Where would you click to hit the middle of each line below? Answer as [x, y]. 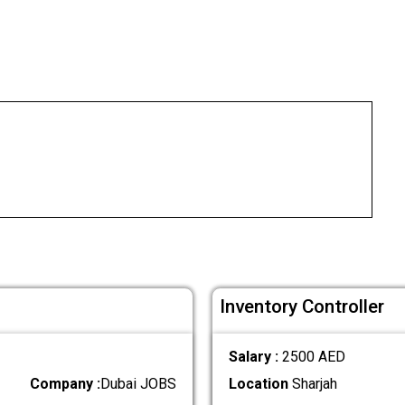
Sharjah [312, 383]
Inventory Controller [302, 307]
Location [258, 383]
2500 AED [313, 356]
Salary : [255, 356]
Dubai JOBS [139, 383]
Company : [66, 383]
